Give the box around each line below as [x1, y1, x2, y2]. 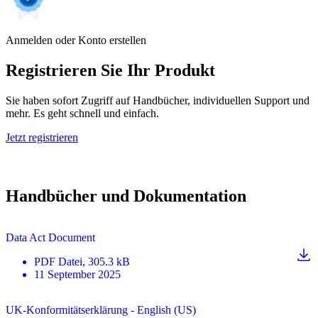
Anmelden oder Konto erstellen [6, 34, 146, 47]
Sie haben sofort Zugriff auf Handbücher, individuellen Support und [6, 94, 309, 106]
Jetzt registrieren [6, 131, 78, 143]
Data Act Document [6, 231, 95, 243]
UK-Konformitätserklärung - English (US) [6, 303, 196, 316]
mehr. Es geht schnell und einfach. [6, 106, 159, 119]
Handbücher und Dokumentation [6, 186, 246, 205]
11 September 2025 [34, 268, 121, 280]
